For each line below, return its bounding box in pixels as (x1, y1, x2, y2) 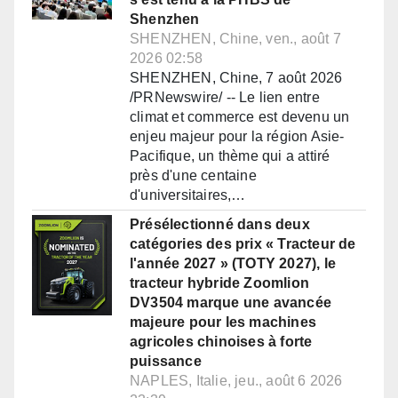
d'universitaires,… (130, 187, 246, 203)
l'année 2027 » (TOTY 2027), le (130, 256, 336, 272)
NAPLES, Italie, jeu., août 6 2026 (130, 373, 343, 389)
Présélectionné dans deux (130, 217, 310, 233)
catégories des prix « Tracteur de (130, 236, 356, 252)
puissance (130, 354, 202, 370)
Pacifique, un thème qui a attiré (130, 148, 330, 164)
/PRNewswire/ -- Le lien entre (130, 90, 320, 106)
